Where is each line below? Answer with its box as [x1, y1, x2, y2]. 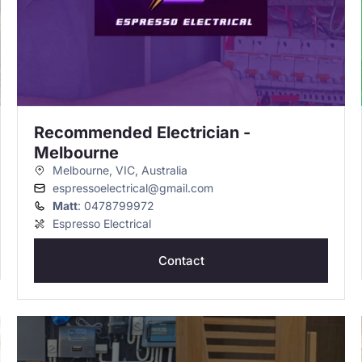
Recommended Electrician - [34, 123, 250, 142]
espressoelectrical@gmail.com [52, 181, 213, 195]
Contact [158, 253, 204, 268]
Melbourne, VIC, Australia [52, 163, 187, 177]
